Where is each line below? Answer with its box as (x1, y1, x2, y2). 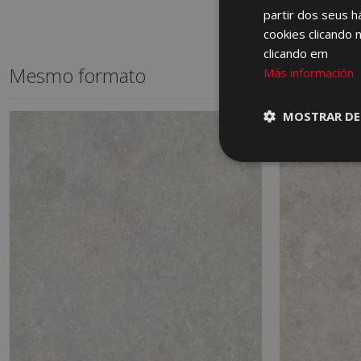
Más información (263, 64, 354, 81)
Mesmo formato (8, 62, 146, 89)
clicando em (263, 45, 328, 61)
